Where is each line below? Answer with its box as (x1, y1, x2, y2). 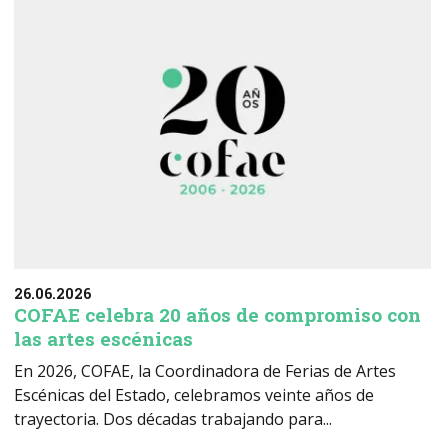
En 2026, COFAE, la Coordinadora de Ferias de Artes (14, 359, 397, 382)
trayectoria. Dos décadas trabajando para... (14, 407, 333, 430)
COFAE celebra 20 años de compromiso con (14, 301, 422, 327)
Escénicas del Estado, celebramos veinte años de (14, 383, 375, 406)
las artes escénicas (14, 325, 194, 351)
